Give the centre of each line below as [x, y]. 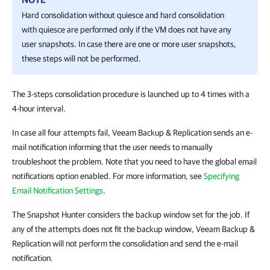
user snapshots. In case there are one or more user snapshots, [129, 44]
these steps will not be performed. [81, 58]
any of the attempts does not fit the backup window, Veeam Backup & [133, 229]
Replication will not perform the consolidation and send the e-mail [125, 243]
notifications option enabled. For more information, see [108, 176]
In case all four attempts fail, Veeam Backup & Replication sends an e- [132, 133]
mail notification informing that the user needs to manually [112, 147]
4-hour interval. [39, 108]
